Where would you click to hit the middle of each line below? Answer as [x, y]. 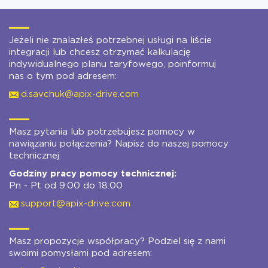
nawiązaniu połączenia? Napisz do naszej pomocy [119, 144]
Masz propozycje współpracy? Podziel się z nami [117, 241]
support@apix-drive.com [76, 204]
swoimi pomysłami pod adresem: [80, 253]
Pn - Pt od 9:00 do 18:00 [66, 186]
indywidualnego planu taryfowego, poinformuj [112, 64]
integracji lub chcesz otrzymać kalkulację [100, 52]
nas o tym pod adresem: [63, 76]
